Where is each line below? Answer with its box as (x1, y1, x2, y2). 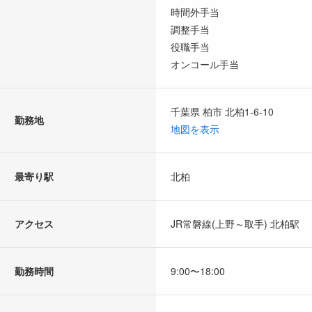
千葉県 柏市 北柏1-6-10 (171, 104, 274, 119)
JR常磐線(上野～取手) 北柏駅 (171, 217, 299, 231)
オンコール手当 (171, 57, 239, 72)
